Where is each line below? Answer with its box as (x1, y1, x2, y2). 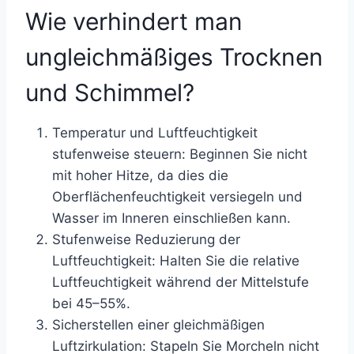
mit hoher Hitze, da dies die (52, 168, 228, 183)
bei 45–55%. (52, 296, 130, 311)
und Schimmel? (25, 78, 194, 107)
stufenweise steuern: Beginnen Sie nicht (52, 146, 307, 162)
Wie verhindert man (25, 7, 243, 36)
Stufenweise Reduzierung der (52, 232, 240, 247)
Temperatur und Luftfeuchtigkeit (52, 125, 258, 141)
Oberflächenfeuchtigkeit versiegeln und (52, 189, 303, 205)
